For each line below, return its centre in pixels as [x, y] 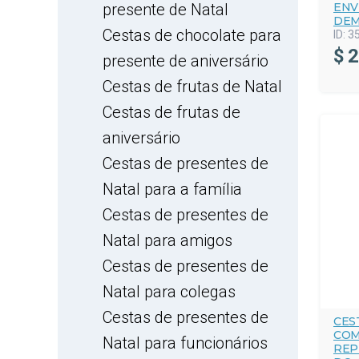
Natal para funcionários [185, 343]
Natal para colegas [169, 292]
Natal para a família [172, 189]
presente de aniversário [186, 61]
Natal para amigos [167, 240]
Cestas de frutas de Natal [192, 87]
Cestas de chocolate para [192, 35]
